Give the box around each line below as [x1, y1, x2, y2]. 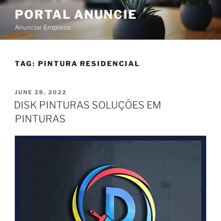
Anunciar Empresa [15, 23, 71, 31]
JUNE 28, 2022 [15, 89, 67, 96]
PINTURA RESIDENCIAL [37, 59, 141, 68]
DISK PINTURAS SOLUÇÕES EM [14, 99, 161, 111]
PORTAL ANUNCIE [15, 7, 137, 22]
